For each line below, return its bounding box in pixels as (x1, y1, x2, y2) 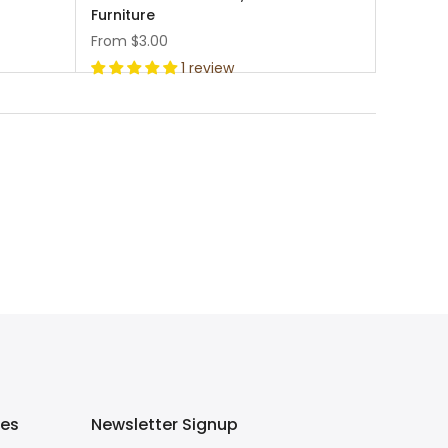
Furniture (91, 5, 155, 25)
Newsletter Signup (91, 413, 238, 436)
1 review (181, 58, 234, 78)
